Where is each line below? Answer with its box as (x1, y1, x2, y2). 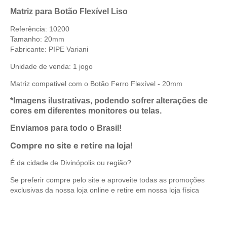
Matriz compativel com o (10, 79, 88, 88)
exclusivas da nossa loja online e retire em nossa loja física (10, 185, 199, 194)
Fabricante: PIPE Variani (10, 45, 88, 53)
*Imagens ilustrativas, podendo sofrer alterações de (10, 96, 208, 105)
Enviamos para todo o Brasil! (10, 123, 122, 132)
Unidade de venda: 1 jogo (10, 62, 93, 70)
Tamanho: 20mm (10, 34, 64, 43)
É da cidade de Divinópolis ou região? (10, 158, 131, 167)
